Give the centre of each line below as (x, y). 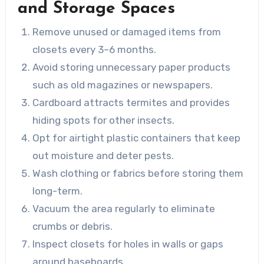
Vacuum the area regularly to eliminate (124, 209)
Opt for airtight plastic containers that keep (137, 138)
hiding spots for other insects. (104, 121)
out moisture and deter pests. (103, 156)
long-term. (58, 191)
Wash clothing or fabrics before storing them (138, 174)
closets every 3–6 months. (95, 50)
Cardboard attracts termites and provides (131, 103)
